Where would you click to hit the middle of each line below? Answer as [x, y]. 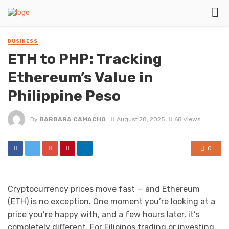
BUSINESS [23, 41]
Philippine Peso [64, 96]
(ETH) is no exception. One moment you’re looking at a [111, 202]
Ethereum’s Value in [81, 77]
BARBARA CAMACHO [73, 119]
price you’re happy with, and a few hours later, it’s [104, 215]
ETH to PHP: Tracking [85, 59]
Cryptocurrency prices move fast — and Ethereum [104, 189]
